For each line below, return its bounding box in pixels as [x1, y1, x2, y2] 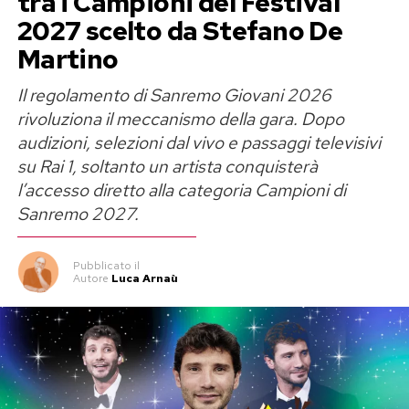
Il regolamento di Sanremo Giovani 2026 [16, 83, 331, 108]
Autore [72, 271, 109, 287]
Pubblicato [72, 258, 131, 274]
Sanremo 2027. [16, 202, 139, 226]
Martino [16, 42, 119, 78]
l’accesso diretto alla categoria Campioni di [16, 178, 346, 203]
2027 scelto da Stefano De [16, 14, 343, 49]
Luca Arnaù [110, 271, 178, 287]
